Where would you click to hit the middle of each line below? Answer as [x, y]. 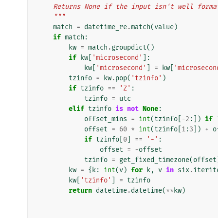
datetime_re [106, 27]
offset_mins [106, 119]
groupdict [129, 47]
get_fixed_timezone [154, 160]
